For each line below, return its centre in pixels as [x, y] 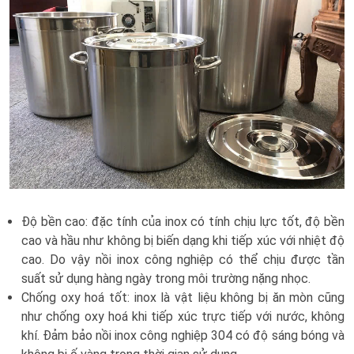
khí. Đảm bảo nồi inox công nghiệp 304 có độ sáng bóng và [183, 336]
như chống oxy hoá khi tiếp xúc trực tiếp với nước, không [183, 317]
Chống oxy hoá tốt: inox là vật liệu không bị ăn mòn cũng [183, 298]
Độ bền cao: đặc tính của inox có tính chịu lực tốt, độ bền [183, 222]
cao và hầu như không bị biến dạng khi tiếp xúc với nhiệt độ [183, 241]
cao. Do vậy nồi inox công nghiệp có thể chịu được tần [183, 260]
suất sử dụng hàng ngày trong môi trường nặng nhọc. [166, 279]
